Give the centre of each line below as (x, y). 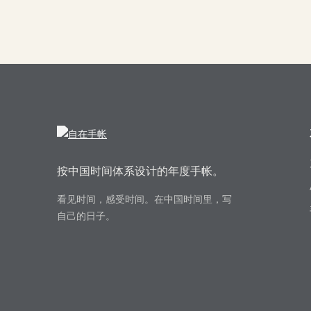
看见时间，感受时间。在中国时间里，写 (144, 199)
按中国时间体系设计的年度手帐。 (140, 171)
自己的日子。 (86, 216)
